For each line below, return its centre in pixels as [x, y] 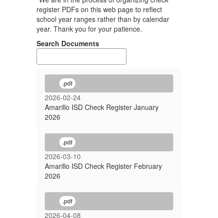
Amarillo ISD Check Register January [102, 107]
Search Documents [68, 43]
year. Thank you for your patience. [89, 29]
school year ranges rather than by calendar [103, 19]
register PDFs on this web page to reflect [99, 9]
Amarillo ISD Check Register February [103, 166]
